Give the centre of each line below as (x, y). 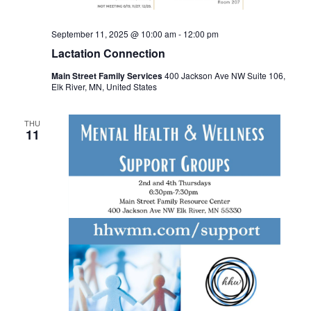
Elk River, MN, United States (104, 87)
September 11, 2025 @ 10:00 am (114, 34)
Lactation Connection (108, 53)
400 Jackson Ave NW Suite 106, (225, 76)
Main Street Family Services (108, 76)
